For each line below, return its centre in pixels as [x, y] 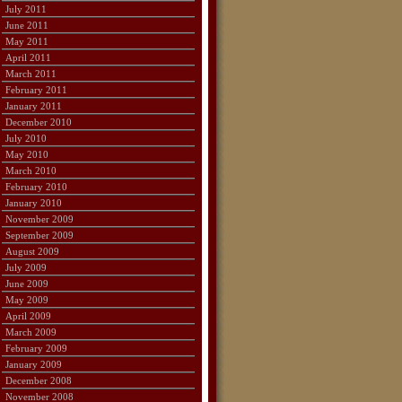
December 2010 [39, 122]
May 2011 [27, 41]
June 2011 [27, 25]
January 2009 [34, 364]
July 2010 [26, 138]
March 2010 [31, 170]
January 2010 [34, 203]
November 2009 [40, 219]
